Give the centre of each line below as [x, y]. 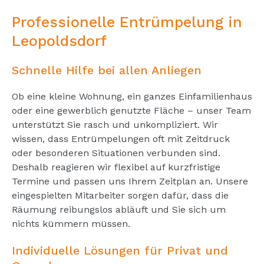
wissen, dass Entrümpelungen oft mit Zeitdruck [121, 138]
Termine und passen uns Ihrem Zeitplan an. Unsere [130, 181]
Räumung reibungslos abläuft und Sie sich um [119, 209]
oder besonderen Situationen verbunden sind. [116, 153]
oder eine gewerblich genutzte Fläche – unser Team [131, 110]
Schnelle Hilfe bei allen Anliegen [107, 70]
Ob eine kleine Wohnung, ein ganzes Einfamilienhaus [132, 96]
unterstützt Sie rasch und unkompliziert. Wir [115, 124]
